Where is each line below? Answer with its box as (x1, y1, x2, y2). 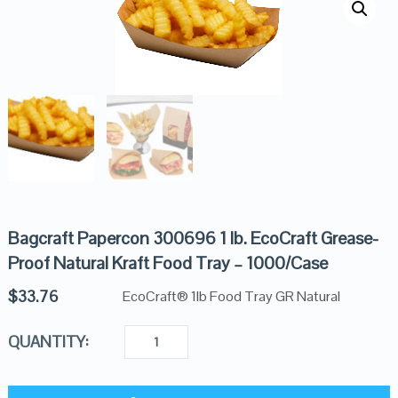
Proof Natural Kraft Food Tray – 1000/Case (7, 251, 328, 275)
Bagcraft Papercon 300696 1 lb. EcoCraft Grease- (7, 227, 378, 251)
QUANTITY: (7, 331, 89, 353)
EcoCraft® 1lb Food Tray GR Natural (122, 287, 340, 306)
